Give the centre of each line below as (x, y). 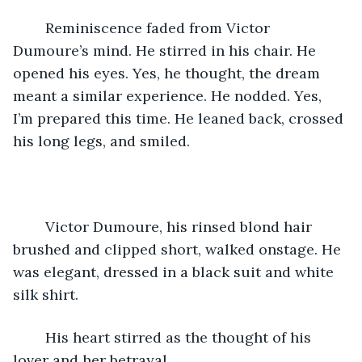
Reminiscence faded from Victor (37, 27)
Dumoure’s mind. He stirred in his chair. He (166, 50)
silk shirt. (46, 294)
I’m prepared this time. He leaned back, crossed (180, 118)
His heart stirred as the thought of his (37, 337)
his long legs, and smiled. (101, 141)
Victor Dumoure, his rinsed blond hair (37, 226)
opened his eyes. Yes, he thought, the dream (168, 73)
